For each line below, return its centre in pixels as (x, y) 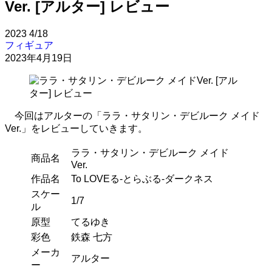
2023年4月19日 (39, 58)
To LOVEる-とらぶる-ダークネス (142, 178)
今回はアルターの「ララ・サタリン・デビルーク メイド (132, 115)
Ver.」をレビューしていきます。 (76, 128)
